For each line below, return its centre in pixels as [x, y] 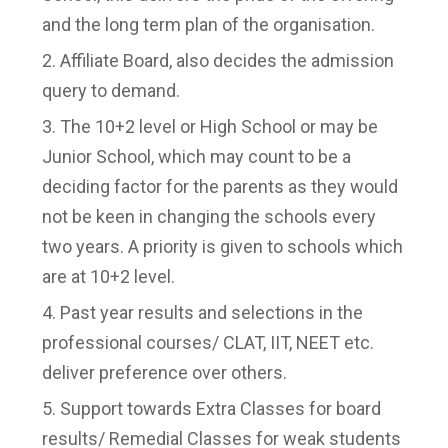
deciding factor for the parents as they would [220, 186]
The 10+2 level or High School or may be [219, 126]
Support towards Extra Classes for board [220, 408]
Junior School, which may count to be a [196, 156]
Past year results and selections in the [211, 312]
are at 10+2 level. [108, 276]
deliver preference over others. [164, 372]
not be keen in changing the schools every [209, 216]
